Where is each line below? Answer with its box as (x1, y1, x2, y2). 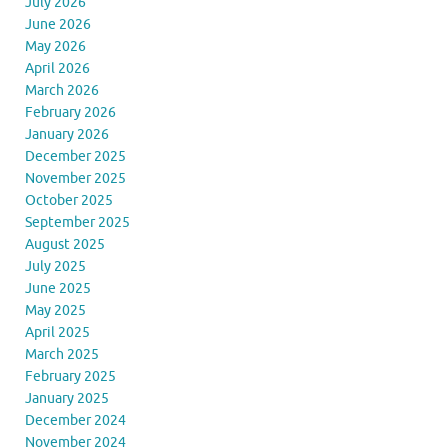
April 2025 (25, 323, 90, 341)
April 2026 (25, 59, 90, 77)
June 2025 (25, 279, 91, 297)
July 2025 (25, 257, 86, 275)
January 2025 (25, 389, 109, 407)
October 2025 (25, 191, 113, 209)
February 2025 (25, 367, 116, 385)
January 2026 (25, 125, 109, 143)
